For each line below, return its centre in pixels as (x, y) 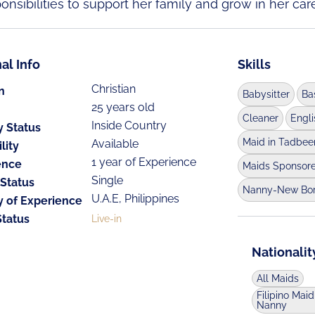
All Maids (277, 278)
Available (115, 144)
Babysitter (266, 94)
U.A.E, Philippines (136, 199)
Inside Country (129, 126)
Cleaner (260, 118)
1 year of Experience (144, 162)
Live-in (107, 219)
